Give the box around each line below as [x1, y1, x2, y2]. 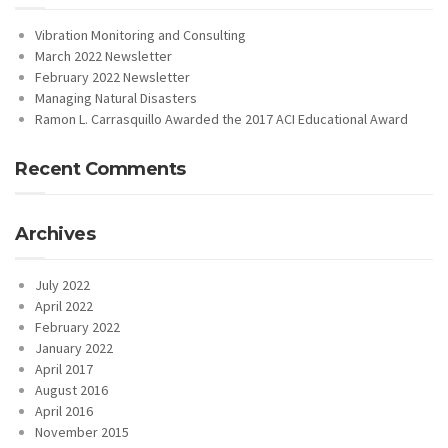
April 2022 [35, 297, 93, 315]
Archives [15, 223, 95, 245]
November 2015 [35, 423, 129, 441]
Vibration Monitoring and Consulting [35, 26, 246, 44]
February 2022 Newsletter [35, 68, 190, 86]
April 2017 [35, 360, 93, 378]
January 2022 [35, 339, 113, 357]
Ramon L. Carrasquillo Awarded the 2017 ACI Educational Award [35, 110, 408, 128]
